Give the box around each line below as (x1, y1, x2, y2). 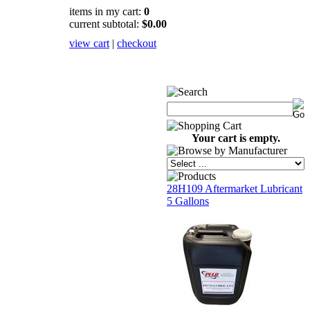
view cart (69, 37, 109, 49)
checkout (117, 37, 156, 49)
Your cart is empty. (191, 132, 280, 144)
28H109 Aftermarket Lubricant (167, 183, 302, 194)
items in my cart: (69, 6, 144, 17)
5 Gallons (167, 195, 209, 207)
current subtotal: (69, 18, 142, 30)
